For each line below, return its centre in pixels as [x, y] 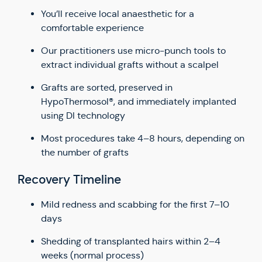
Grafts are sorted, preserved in [107, 87]
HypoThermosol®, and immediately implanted [139, 101]
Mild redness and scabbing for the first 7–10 [135, 204]
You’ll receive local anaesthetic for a [118, 14]
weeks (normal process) [92, 255]
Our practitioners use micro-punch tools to [133, 51]
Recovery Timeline [69, 180]
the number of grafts [85, 152]
